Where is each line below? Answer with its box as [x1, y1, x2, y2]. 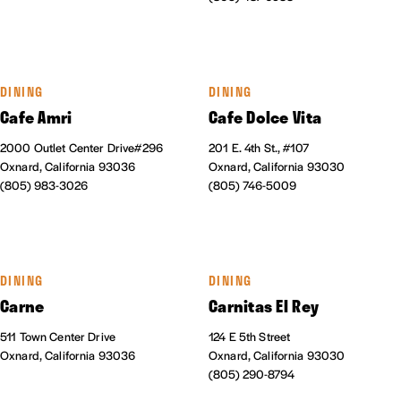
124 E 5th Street [209, 328, 291, 346]
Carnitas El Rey [209, 294, 320, 320]
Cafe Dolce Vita [209, 105, 322, 131]
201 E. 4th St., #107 [209, 139, 309, 157]
